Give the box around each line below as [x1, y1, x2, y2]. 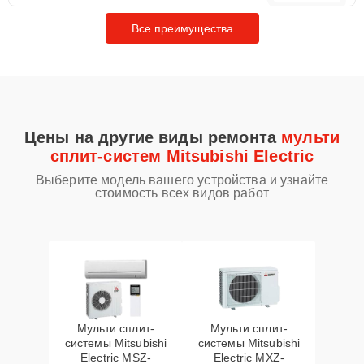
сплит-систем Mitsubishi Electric [50, 147, 314, 165]
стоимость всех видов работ [95, 186, 269, 200]
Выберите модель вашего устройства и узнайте [35, 173, 329, 187]
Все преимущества [131, 22, 233, 35]
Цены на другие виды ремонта [24, 128, 282, 146]
